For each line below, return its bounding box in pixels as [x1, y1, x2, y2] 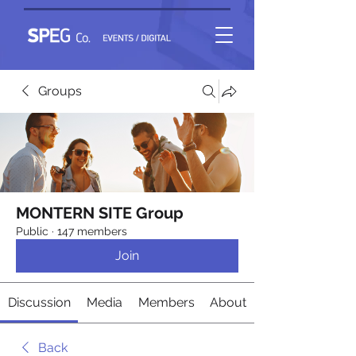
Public [16, 225, 48, 238]
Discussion [7, 295, 71, 310]
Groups [38, 83, 82, 99]
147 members [57, 225, 127, 238]
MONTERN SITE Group [16, 203, 184, 222]
